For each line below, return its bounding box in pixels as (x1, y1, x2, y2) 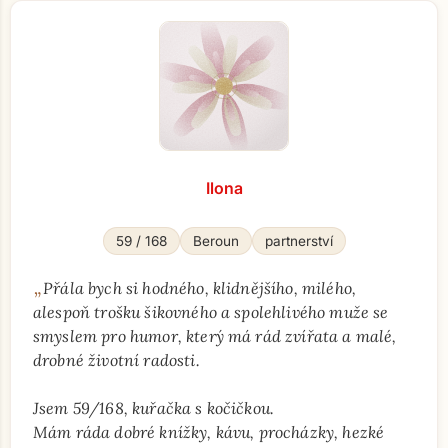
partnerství (264, 233, 333, 249)
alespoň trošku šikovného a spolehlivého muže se (33, 302, 389, 322)
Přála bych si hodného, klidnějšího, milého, (43, 278, 357, 298)
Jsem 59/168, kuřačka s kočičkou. (33, 398, 275, 418)
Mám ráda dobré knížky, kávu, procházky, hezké (33, 422, 385, 442)
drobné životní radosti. (33, 350, 200, 370)
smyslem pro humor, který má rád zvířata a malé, (33, 326, 397, 346)
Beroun (192, 233, 239, 249)
